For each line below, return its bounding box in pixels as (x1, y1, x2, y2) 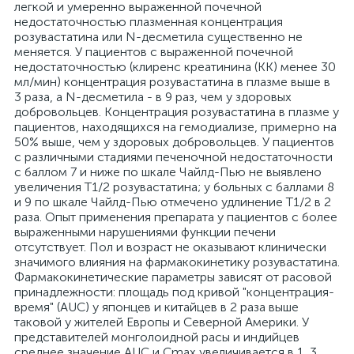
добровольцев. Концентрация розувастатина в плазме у (14, 104, 339, 119)
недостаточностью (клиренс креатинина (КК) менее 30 (14, 59, 336, 74)
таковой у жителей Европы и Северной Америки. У (14, 314, 309, 330)
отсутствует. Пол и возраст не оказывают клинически (14, 239, 326, 254)
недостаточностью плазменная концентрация (14, 14, 283, 29)
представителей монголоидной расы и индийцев (14, 330, 299, 345)
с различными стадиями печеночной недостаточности (14, 149, 333, 164)
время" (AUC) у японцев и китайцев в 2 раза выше (14, 299, 299, 314)
